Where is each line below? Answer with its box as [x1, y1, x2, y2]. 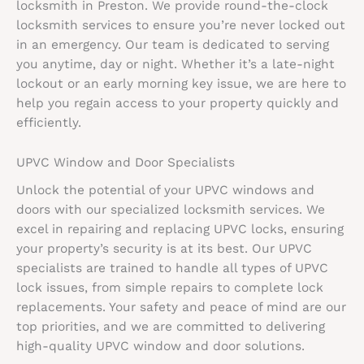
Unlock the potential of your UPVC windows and [16, 183, 314, 198]
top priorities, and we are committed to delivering [16, 319, 325, 335]
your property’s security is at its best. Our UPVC [16, 241, 312, 257]
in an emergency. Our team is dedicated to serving [16, 37, 329, 52]
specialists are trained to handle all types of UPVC [16, 261, 328, 276]
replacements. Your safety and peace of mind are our [16, 300, 346, 315]
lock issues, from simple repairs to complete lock [16, 280, 323, 296]
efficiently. [16, 115, 81, 130]
